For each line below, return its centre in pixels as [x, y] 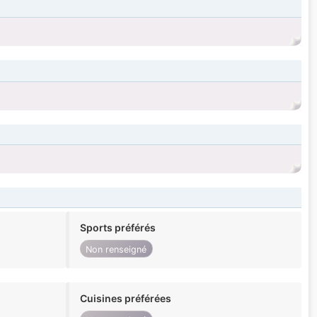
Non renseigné [116, 249]
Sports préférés [117, 228]
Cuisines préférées [125, 299]
